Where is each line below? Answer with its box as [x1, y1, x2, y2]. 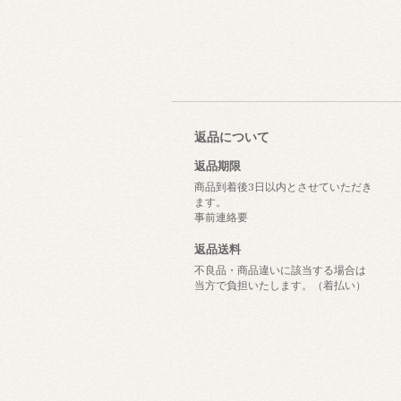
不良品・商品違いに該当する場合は [194, 262, 366, 277]
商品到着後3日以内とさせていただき [194, 179, 372, 193]
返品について [194, 128, 269, 145]
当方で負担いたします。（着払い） [194, 277, 366, 292]
